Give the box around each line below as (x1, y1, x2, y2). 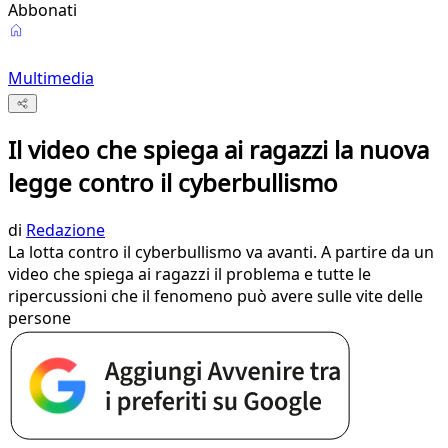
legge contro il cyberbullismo (8, 166, 338, 200)
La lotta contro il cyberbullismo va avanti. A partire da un (8, 241, 434, 264)
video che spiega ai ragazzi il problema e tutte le (8, 263, 371, 286)
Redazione (26, 219, 105, 242)
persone (8, 307, 71, 330)
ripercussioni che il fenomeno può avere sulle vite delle (8, 285, 423, 308)
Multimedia (8, 67, 94, 89)
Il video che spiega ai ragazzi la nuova (8, 133, 429, 167)
